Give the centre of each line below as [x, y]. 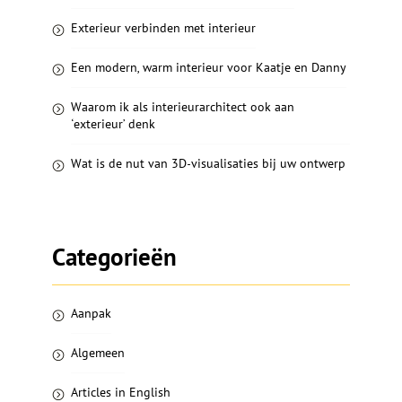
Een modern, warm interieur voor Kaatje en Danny [209, 67]
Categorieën [114, 256]
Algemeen [98, 352]
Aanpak [91, 313]
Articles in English [121, 392]
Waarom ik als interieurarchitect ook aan [183, 106]
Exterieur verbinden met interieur [163, 27]
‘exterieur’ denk [113, 123]
